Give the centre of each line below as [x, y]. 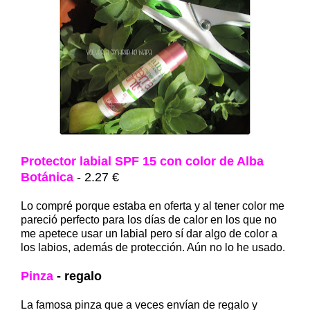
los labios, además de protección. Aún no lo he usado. [153, 247]
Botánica [47, 177]
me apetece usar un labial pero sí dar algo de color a [149, 233]
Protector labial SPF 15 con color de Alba [142, 161]
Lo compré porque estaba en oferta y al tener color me [153, 206]
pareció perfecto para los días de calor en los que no [149, 219]
